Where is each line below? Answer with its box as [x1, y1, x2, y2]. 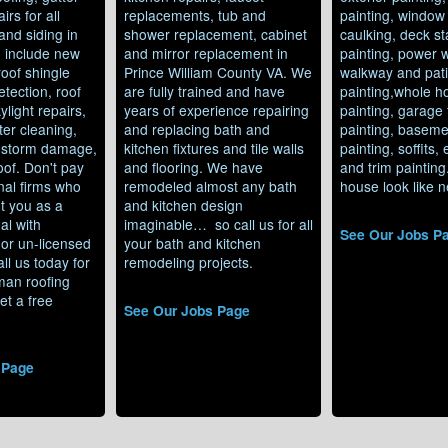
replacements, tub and [123, 4, 266, 25]
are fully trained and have [123, 80, 285, 101]
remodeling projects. [123, 251, 253, 272]
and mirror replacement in [123, 42, 288, 63]
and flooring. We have [123, 156, 263, 177]
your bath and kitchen [123, 232, 261, 253]
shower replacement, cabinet [123, 23, 307, 44]
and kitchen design [123, 194, 243, 215]
